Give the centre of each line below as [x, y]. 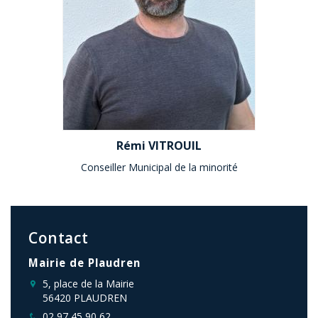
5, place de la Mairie [88, 284]
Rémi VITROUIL [159, 146]
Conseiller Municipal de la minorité [159, 167]
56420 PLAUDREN [85, 298]
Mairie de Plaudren [84, 263]
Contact [59, 238]
